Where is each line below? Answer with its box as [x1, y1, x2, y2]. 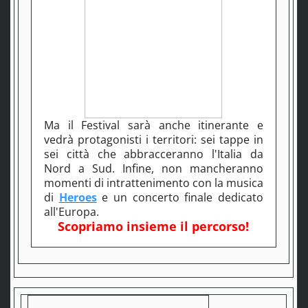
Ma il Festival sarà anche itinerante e [43, 118, 263, 133]
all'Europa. [43, 204, 99, 220]
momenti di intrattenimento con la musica [43, 175, 263, 191]
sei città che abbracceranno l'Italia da [43, 146, 263, 162]
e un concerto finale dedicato [96, 190, 263, 206]
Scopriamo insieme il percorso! [58, 218, 250, 235]
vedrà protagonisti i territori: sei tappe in [43, 132, 263, 148]
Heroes [58, 190, 97, 206]
